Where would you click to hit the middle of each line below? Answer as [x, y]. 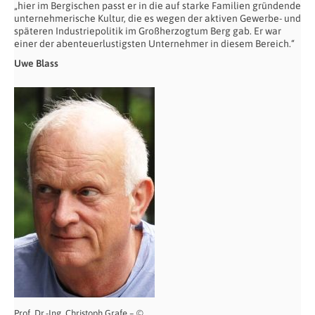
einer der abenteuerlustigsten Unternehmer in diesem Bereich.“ [154, 43]
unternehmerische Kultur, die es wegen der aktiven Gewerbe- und [157, 18]
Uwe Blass [36, 63]
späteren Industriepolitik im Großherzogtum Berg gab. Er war [148, 31]
